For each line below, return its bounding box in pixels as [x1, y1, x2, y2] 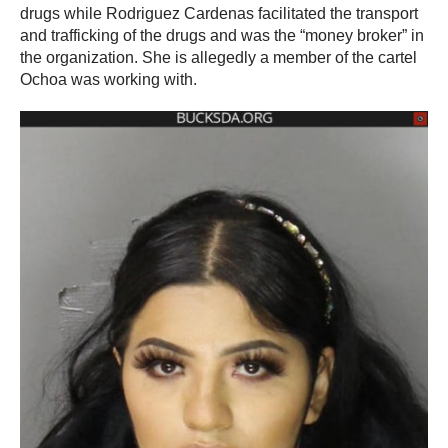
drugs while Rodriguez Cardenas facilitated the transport [20, 4, 418, 22]
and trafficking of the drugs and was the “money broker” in [20, 26, 424, 44]
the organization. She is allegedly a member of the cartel [20, 48, 417, 66]
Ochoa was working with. [20, 70, 197, 88]
